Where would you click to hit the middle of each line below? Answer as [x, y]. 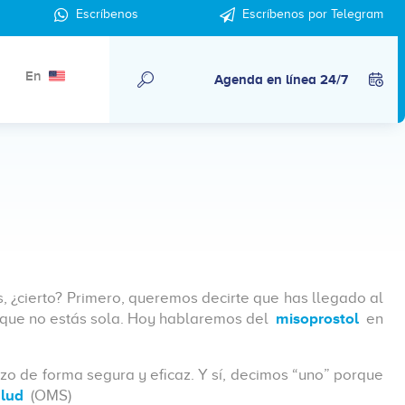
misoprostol [319, 319]
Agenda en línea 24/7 [282, 79]
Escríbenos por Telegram [312, 14]
